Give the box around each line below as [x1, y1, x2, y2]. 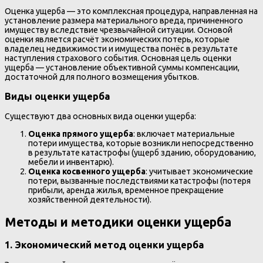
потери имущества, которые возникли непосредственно [28, 139, 254, 149]
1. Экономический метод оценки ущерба [5, 240, 204, 251]
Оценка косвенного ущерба [28, 167, 146, 177]
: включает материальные [133, 129, 235, 139]
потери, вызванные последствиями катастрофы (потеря [28, 176, 251, 186]
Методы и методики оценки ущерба [5, 214, 231, 229]
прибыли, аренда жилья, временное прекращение [28, 186, 224, 195]
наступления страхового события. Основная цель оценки [5, 53, 231, 63]
